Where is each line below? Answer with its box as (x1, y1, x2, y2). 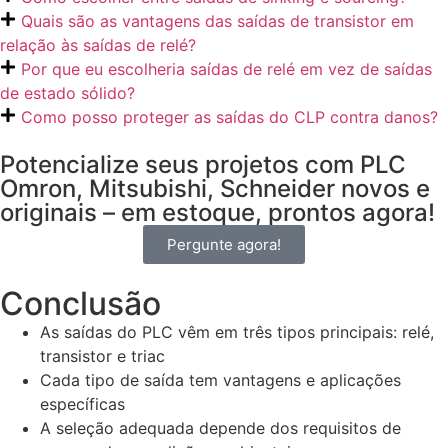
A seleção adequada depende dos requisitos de (40, 418, 401, 439)
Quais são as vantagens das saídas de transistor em (21, 11, 414, 32)
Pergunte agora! (167, 235, 281, 255)
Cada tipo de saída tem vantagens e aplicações (40, 370, 401, 391)
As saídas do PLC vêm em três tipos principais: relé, (40, 322, 434, 343)
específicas (40, 394, 125, 415)
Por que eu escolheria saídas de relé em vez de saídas (21, 59, 432, 80)
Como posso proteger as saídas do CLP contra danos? (21, 107, 438, 128)
